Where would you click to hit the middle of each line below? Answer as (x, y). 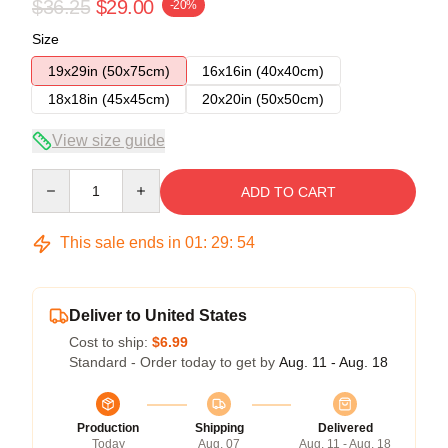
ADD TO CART (288, 192)
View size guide (108, 140)
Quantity (57, 178)
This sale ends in (120, 242)
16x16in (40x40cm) (263, 71)
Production (108, 428)
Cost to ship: (110, 342)
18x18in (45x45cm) (109, 99)
